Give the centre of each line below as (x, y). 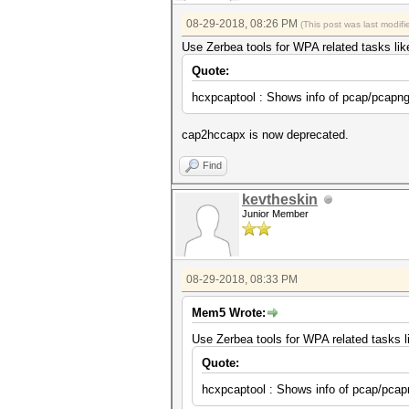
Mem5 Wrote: (229, 313)
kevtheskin (280, 199)
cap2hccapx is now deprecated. (265, 135)
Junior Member (275, 214)
